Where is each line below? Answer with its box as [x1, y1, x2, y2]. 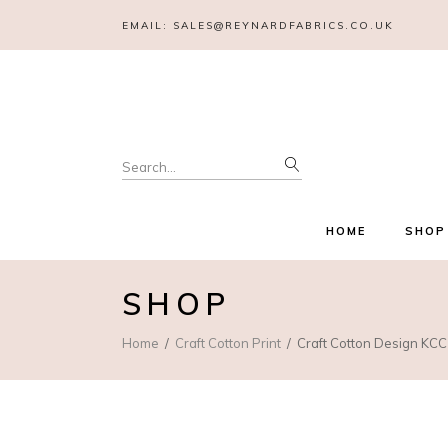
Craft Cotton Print [175, 334, 281, 351]
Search [121, 152, 179, 175]
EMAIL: [122, 18, 173, 32]
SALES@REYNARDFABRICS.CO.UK [173, 18, 394, 32]
